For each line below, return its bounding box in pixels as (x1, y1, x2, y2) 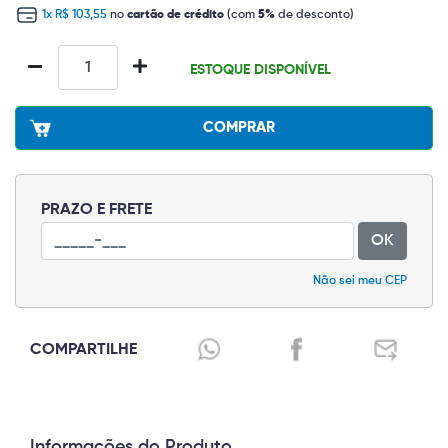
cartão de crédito (127, 9, 224, 21)
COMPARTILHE (30, 341, 137, 358)
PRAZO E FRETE (41, 202, 152, 218)
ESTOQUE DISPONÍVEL (190, 63, 331, 77)
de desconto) (278, 9, 354, 21)
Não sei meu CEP (312, 275, 407, 287)
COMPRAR (203, 120, 275, 135)
